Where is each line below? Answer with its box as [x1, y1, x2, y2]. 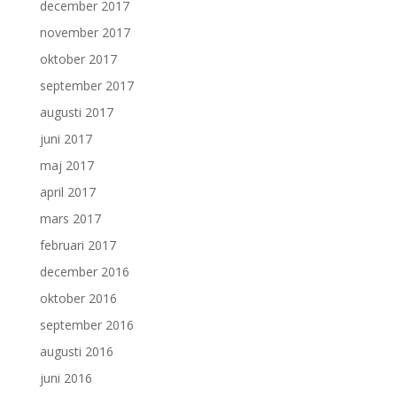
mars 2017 [39, 210, 101, 227]
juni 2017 [39, 130, 92, 147]
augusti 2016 [39, 343, 113, 360]
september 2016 [39, 316, 134, 333]
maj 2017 [39, 157, 94, 174]
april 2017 [39, 183, 96, 200]
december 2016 [39, 263, 129, 280]
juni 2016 [39, 370, 92, 386]
